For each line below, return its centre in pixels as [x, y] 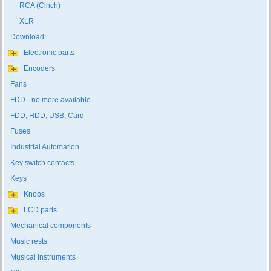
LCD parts [41, 210]
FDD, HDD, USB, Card [47, 116]
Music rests [29, 242]
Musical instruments [43, 257]
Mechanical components [51, 226]
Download [28, 37]
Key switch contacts [43, 163]
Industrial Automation [45, 147]
